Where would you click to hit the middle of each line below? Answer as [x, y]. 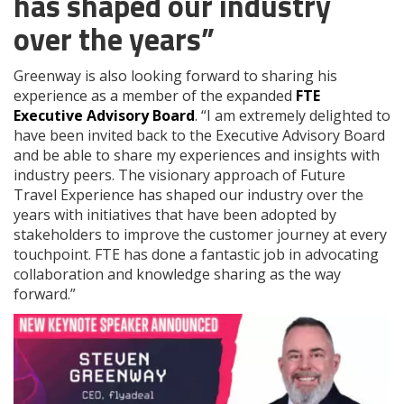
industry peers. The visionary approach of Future [179, 174]
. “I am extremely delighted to [293, 115]
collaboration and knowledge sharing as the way [177, 274]
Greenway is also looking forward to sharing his [175, 75]
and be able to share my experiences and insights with [197, 155]
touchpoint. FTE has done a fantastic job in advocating [196, 254]
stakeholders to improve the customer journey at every [200, 234]
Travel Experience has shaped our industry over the [188, 194]
